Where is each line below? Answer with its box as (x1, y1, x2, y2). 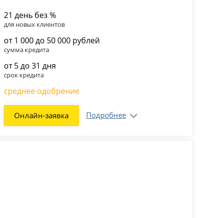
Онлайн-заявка (14, 110, 69, 120)
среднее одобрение (3, 85, 79, 96)
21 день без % (3, 9, 56, 20)
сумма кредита (3, 45, 49, 54)
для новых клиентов (3, 19, 65, 29)
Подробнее (86, 109, 126, 120)
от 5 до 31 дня (3, 60, 56, 71)
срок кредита (3, 70, 44, 79)
